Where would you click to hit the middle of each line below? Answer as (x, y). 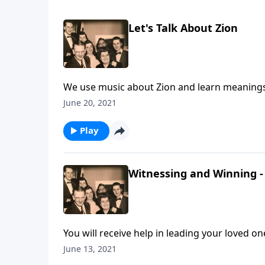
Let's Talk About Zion (183, 28)
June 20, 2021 (90, 103)
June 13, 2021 (90, 248)
